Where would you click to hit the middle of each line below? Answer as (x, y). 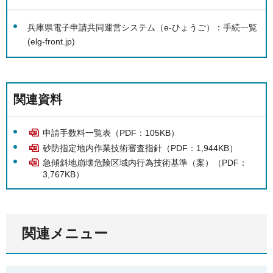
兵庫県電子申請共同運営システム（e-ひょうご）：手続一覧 (142, 27)
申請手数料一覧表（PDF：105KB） (111, 133)
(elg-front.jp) (51, 41)
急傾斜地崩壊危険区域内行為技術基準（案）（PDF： (145, 163)
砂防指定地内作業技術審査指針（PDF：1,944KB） (140, 148)
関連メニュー (65, 234)
